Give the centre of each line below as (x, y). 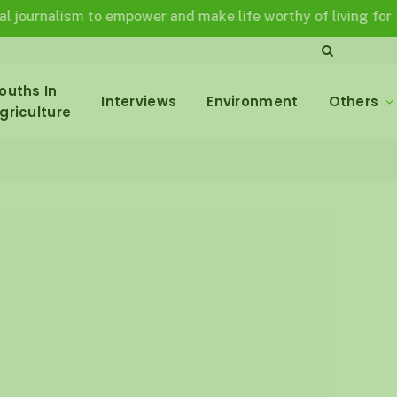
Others (354, 101)
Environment (253, 101)
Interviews (139, 101)
